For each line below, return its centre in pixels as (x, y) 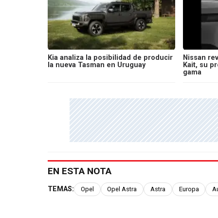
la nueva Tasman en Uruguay (97, 65)
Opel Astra (122, 189)
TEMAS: (61, 189)
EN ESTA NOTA (80, 171)
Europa (189, 189)
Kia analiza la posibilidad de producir (110, 58)
